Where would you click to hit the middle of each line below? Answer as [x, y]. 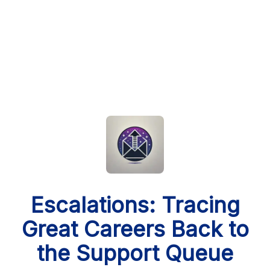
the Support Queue [135, 253]
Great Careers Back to [135, 229]
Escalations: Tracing [135, 205]
